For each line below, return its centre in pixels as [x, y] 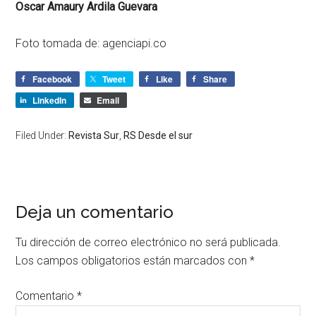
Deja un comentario [95, 212]
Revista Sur [94, 135]
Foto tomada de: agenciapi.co [91, 43]
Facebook [53, 79]
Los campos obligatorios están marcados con [133, 260]
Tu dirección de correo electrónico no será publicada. [148, 242]
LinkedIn [50, 100]
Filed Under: [42, 135]
